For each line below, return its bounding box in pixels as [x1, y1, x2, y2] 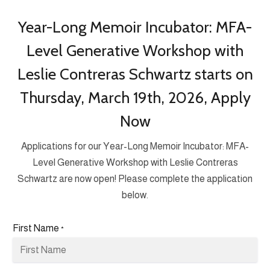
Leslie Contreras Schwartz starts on [17, 64, 253, 84]
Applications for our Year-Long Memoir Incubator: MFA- [21, 141, 249, 152]
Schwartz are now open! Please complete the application [17, 174, 253, 184]
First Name [13, 223, 59, 234]
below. [122, 190, 148, 201]
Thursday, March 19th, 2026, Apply [19, 88, 251, 108]
